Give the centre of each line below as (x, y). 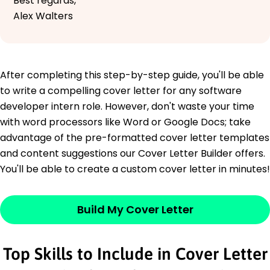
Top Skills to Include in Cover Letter (135, 253)
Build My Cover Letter (135, 209)
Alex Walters (43, 16)
